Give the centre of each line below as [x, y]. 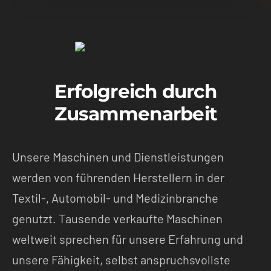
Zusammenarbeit [135, 113]
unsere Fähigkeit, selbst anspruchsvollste [121, 259]
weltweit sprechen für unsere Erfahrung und [128, 239]
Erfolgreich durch [135, 91]
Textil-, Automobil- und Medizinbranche [115, 198]
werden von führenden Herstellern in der [118, 177]
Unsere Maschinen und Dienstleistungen [118, 156]
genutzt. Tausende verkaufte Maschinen [117, 218]
